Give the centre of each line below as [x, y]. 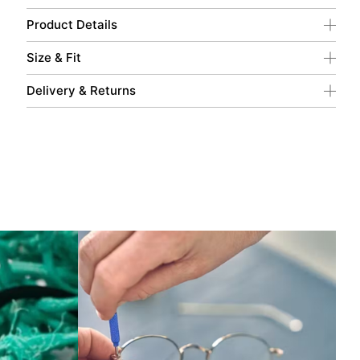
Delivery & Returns [81, 90]
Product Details [72, 24]
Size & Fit [53, 57]
